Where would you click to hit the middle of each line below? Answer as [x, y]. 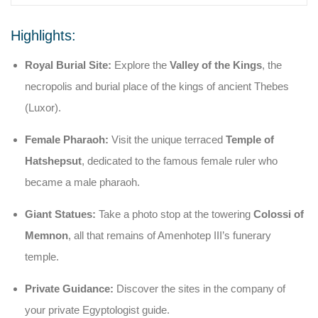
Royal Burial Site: [68, 65]
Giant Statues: [60, 214]
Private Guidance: [69, 289]
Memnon [46, 235]
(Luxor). [43, 108]
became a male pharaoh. [82, 182]
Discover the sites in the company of [199, 289]
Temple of [250, 139]
